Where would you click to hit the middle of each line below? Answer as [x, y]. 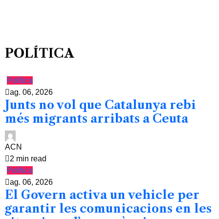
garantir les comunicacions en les [108, 209]
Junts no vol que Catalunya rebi [100, 105]
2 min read [28, 159]
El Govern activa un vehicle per [102, 195]
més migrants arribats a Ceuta [97, 119]
